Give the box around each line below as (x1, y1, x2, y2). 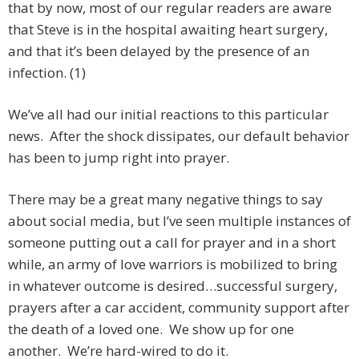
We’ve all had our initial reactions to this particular (8, 105, 329, 124)
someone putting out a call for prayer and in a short (8, 233, 336, 252)
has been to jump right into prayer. (8, 148, 229, 167)
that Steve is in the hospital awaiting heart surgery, (8, 20, 328, 39)
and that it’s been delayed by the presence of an (8, 42, 309, 61)
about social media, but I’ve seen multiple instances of (8, 212, 351, 231)
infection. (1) (8, 63, 86, 83)
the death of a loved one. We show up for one (8, 320, 294, 339)
